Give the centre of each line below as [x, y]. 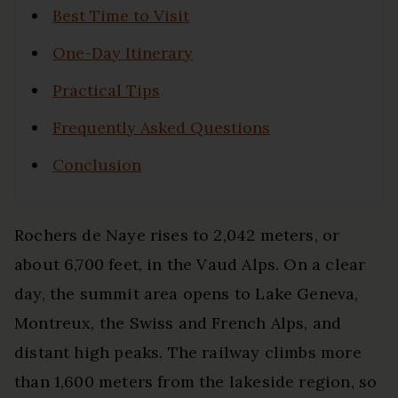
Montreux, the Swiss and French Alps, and [178, 322]
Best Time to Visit [121, 15]
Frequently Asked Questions [161, 127]
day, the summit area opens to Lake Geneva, [187, 293]
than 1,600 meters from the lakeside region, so [196, 381]
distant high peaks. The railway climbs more [188, 352]
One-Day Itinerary [123, 52]
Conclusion [97, 164]
